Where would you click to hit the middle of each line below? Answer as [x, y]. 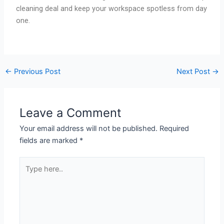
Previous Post [36, 71]
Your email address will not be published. [89, 128]
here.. [29, 175]
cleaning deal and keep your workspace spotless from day [112, 9]
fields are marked [50, 140]
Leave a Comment [71, 112]
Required [174, 128]
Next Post [194, 71]
